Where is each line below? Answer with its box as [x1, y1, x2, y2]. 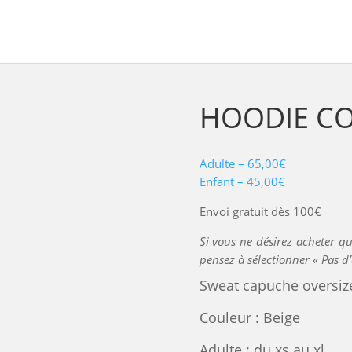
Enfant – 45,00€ [199, 174, 285, 190]
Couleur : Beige [199, 308, 300, 328]
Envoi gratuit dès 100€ [199, 203, 321, 220]
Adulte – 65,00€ [199, 156, 286, 172]
